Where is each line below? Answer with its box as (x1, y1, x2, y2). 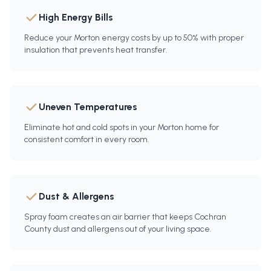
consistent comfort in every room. (24, 134, 149, 145)
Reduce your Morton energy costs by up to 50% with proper (24, 33, 244, 44)
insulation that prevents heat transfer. (24, 45, 168, 56)
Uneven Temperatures (39, 101, 137, 113)
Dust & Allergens (39, 191, 114, 203)
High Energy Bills (39, 11, 113, 24)
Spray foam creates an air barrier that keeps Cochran (24, 212, 226, 223)
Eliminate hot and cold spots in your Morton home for (24, 122, 219, 133)
